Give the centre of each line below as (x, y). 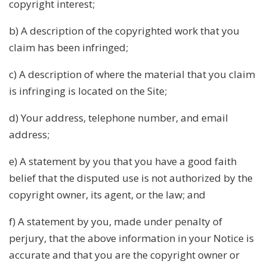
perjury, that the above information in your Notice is (131, 238)
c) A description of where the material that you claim (132, 74)
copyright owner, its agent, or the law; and (107, 194)
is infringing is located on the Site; (88, 91)
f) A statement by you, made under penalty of (116, 221)
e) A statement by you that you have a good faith (123, 161)
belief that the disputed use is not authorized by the (131, 178)
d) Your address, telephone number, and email (119, 117)
